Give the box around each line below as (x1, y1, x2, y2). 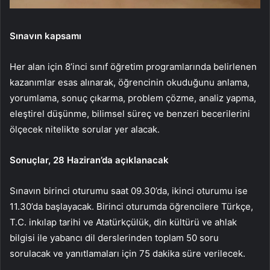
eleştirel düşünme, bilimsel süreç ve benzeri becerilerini (10, 108, 250, 120)
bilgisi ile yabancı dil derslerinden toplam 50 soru (10, 232, 219, 244)
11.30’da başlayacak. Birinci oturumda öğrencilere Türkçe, (10, 201, 253, 213)
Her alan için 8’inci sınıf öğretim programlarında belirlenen (10, 61, 257, 73)
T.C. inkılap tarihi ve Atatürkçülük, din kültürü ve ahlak (10, 216, 237, 228)
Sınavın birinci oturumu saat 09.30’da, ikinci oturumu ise (10, 185, 248, 197)
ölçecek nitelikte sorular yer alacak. (10, 124, 160, 136)
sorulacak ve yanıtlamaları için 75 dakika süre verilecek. (10, 248, 245, 260)
